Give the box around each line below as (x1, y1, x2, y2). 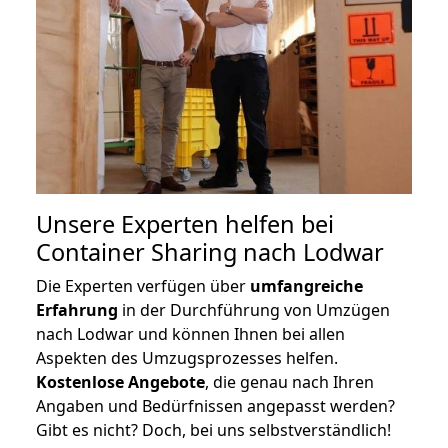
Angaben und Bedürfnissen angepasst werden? (36, 394, 395, 417)
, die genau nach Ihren (205, 370, 374, 393)
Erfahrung (36, 298, 118, 321)
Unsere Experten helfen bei (36, 207, 334, 240)
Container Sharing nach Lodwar (36, 235, 384, 268)
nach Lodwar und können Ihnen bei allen (36, 322, 345, 345)
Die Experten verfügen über (36, 274, 250, 297)
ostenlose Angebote (47, 370, 205, 393)
